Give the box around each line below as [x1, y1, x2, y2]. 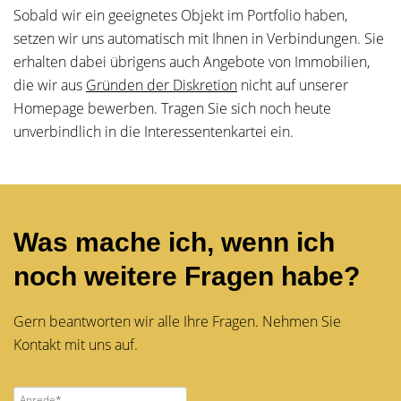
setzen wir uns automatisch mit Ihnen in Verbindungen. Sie [13, 29, 384, 48]
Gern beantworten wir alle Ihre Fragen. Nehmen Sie [13, 311, 341, 331]
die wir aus [13, 75, 86, 95]
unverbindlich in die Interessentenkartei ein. [13, 122, 294, 141]
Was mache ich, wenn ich [13, 227, 335, 257]
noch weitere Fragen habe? [13, 261, 360, 291]
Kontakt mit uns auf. [13, 335, 138, 354]
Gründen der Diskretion [86, 75, 237, 95]
